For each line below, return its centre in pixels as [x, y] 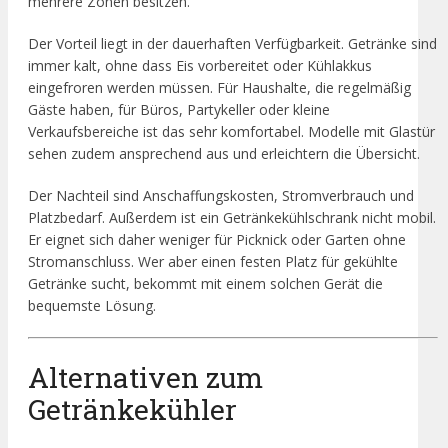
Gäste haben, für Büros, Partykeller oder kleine [179, 109]
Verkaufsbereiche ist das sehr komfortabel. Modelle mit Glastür [231, 131]
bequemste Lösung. [92, 305]
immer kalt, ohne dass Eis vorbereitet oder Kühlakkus [200, 65]
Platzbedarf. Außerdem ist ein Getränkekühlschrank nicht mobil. [232, 217]
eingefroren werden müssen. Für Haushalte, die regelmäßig [219, 87]
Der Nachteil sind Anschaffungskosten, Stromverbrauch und [221, 195]
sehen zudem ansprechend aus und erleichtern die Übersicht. [224, 153]
